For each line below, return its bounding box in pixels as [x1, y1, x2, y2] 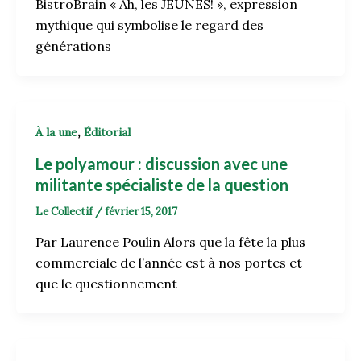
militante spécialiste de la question [35, 174, 288, 194]
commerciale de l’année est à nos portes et [35, 255, 302, 272]
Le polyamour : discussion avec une [35, 153, 288, 173]
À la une [35, 124, 77, 139]
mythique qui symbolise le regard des [35, 16, 263, 33]
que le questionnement [35, 276, 177, 293]
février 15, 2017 [105, 204, 177, 218]
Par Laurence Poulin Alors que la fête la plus [35, 234, 305, 251]
